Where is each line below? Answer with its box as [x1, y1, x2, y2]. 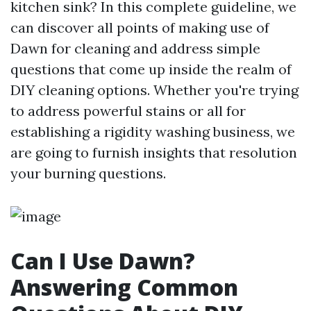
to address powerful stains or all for [10, 102, 246, 119]
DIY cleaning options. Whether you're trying [10, 81, 299, 99]
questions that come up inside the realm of [10, 60, 292, 78]
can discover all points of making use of [10, 19, 269, 36]
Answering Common [10, 272, 238, 302]
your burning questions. [10, 165, 166, 182]
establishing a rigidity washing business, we [10, 123, 295, 140]
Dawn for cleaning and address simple [10, 40, 260, 57]
